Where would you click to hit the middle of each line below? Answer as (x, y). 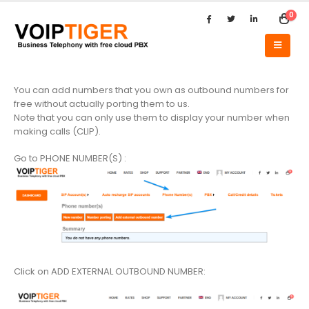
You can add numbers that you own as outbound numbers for (151, 90)
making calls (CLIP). (57, 131)
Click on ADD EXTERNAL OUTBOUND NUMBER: (110, 271)
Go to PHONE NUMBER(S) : (70, 158)
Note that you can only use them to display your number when (152, 118)
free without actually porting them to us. (102, 104)
